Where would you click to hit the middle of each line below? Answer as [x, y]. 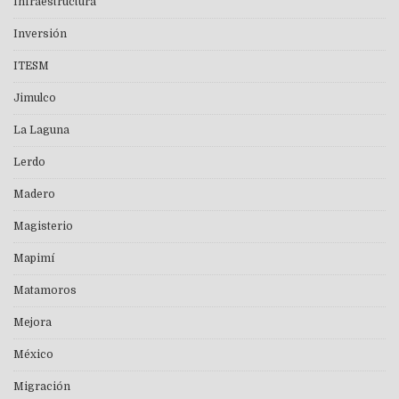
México [33, 354]
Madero [34, 194]
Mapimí [34, 258]
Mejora [33, 322]
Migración [42, 386]
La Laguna [41, 130]
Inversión [40, 33]
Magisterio [43, 226]
